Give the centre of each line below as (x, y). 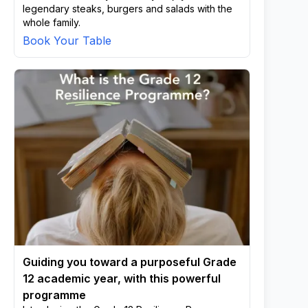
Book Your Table (67, 41)
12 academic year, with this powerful (122, 278)
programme (54, 295)
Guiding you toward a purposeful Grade (130, 262)
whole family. (52, 22)
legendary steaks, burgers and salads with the (128, 9)
